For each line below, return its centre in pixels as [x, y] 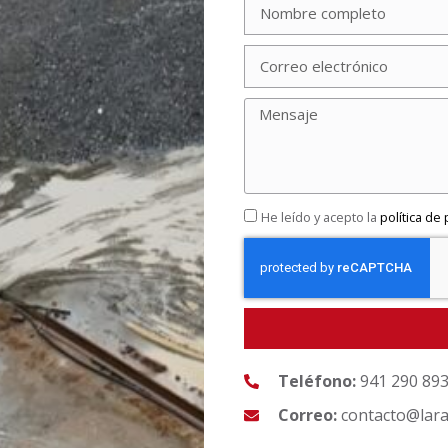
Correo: [307, 415]
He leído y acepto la [320, 217]
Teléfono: [316, 381]
